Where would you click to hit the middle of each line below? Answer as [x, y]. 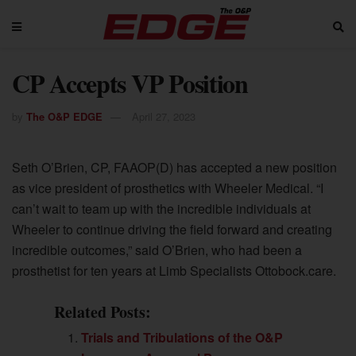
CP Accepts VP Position [130, 83]
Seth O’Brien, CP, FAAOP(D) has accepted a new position [174, 167]
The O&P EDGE [64, 116]
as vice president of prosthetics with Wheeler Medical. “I [168, 188]
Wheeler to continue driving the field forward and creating [172, 229]
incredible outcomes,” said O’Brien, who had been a [157, 250]
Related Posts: [103, 311]
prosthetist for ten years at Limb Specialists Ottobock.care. [174, 270]
